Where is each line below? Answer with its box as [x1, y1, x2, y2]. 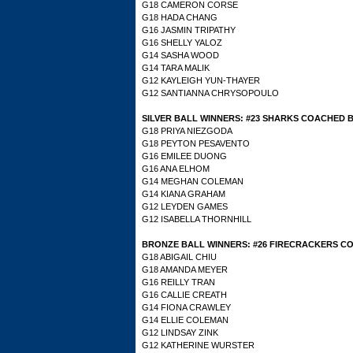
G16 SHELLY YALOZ [142, 38, 222, 47]
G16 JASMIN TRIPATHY [142, 25, 236, 35]
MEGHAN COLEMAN [161, 176, 243, 186]
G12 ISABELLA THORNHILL [142, 214, 251, 224]
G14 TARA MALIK [142, 63, 210, 72]
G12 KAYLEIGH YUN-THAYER [142, 76, 260, 85]
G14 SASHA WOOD [142, 50, 219, 60]
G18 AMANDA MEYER [142, 265, 228, 274]
